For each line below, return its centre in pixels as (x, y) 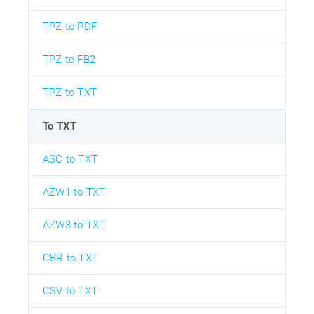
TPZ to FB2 (69, 59)
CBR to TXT (70, 258)
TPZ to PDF (70, 26)
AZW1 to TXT (74, 192)
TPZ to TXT (70, 92)
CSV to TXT (70, 291)
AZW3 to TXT (74, 225)
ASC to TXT (70, 159)
